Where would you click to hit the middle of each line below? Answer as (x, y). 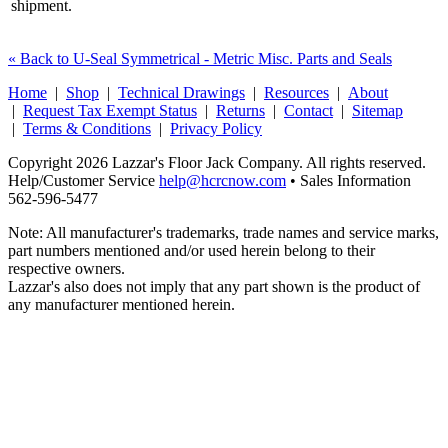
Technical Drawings (181, 92)
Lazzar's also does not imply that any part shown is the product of (214, 286)
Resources (296, 92)
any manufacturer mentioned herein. (121, 304)
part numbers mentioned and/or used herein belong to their (191, 250)
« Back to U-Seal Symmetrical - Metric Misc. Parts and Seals (200, 58)
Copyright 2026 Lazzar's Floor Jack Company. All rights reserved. (217, 162)
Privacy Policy (216, 128)
